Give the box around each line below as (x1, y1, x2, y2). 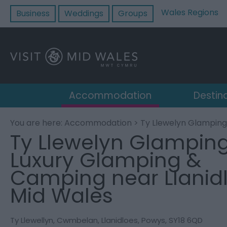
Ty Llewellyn (10, 215, 53, 225)
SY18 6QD (169, 215, 203, 225)
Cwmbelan (57, 215, 98, 225)
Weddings (64, 8, 103, 19)
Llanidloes (101, 215, 138, 225)
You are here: (10, 117, 64, 129)
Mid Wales (10, 181, 113, 210)
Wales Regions (161, 7, 218, 18)
